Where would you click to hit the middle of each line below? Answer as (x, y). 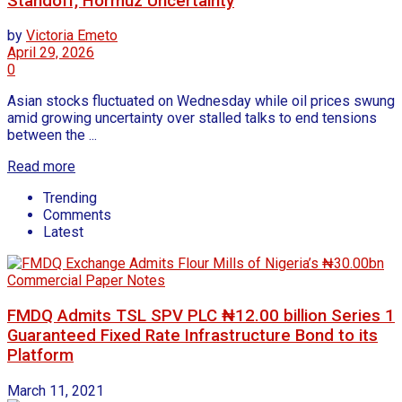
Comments (77, 215)
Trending (70, 198)
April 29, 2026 (51, 53)
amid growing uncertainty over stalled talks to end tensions (192, 118)
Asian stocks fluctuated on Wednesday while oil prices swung (201, 101)
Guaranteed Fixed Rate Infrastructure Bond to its (192, 336)
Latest (63, 232)
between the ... (52, 135)
